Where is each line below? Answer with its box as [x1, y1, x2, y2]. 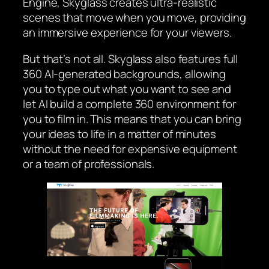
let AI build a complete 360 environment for [23, 95, 236, 112]
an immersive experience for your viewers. [23, 25, 232, 41]
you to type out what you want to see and [23, 80, 231, 97]
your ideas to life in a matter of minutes [23, 125, 216, 142]
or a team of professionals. [23, 156, 155, 172]
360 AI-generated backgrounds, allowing [23, 65, 226, 82]
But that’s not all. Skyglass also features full [23, 50, 238, 67]
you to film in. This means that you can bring [23, 110, 241, 127]
